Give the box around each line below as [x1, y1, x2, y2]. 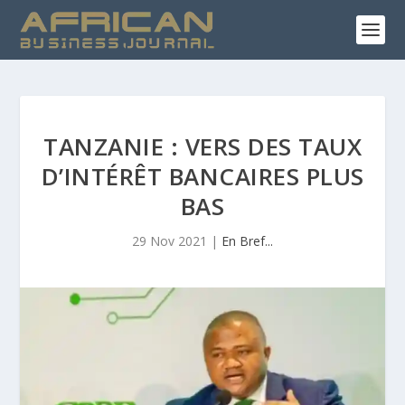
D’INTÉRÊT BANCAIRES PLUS [41, 160, 364, 193]
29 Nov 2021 [132, 232, 207, 250]
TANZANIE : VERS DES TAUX [43, 130, 362, 163]
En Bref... [221, 232, 273, 250]
